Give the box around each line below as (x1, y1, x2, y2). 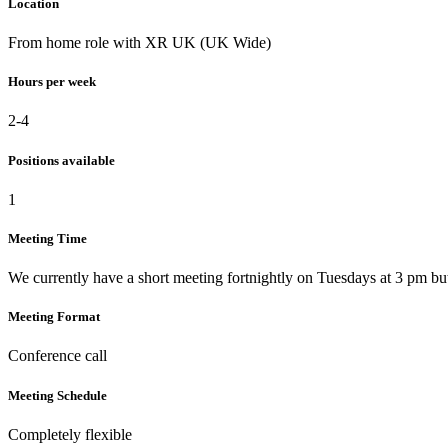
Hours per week (8, 74, 96, 90)
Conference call (8, 347, 107, 365)
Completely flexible (8, 425, 132, 443)
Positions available (8, 152, 115, 168)
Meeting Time (8, 230, 87, 246)
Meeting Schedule (8, 387, 107, 403)
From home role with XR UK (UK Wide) (8, 34, 271, 52)
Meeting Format (8, 309, 100, 325)
